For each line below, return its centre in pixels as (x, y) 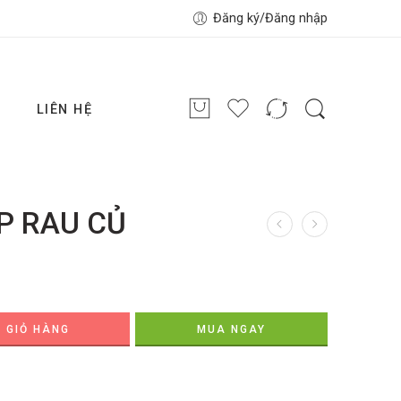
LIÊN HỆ (64, 109)
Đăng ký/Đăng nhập (270, 18)
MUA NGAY (231, 329)
